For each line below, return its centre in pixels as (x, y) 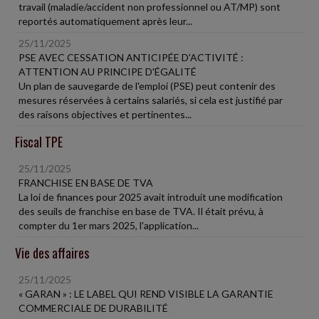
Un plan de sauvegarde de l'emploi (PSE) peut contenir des (147, 86)
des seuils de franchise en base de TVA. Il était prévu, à (141, 211)
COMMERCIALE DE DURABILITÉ (93, 308)
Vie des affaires (52, 253)
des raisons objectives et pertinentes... (105, 114)
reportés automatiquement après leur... (105, 21)
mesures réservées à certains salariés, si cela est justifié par (151, 100)
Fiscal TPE (39, 142)
